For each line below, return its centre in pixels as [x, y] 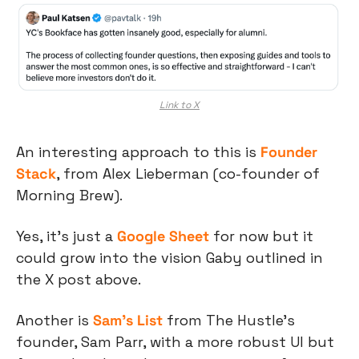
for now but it [261, 236]
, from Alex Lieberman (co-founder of [188, 174]
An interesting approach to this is [138, 152]
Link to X [179, 105]
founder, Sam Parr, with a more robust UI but [175, 342]
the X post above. [79, 280]
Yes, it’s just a [67, 236]
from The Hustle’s [229, 321]
